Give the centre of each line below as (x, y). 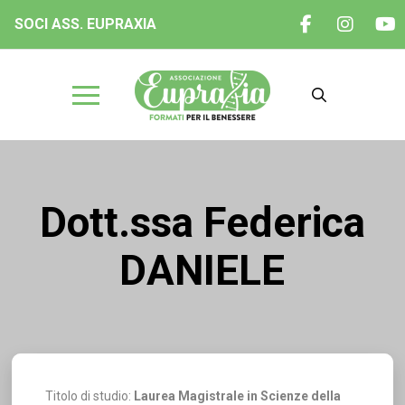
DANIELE (202, 270)
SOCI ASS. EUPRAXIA (85, 24)
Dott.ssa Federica (202, 222)
